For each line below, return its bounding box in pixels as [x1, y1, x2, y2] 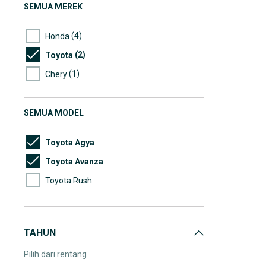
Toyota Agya [45, 137, 94, 147]
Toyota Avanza [45, 156, 103, 166]
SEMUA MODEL [24, 108, 84, 118]
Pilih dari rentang [24, 249, 87, 259]
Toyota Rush [45, 175, 92, 185]
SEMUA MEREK [24, 2, 83, 11]
